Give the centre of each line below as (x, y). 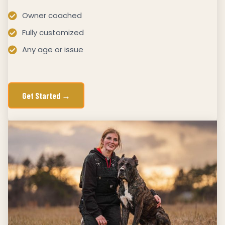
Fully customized (53, 33)
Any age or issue (52, 50)
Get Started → (46, 96)
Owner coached (52, 16)
